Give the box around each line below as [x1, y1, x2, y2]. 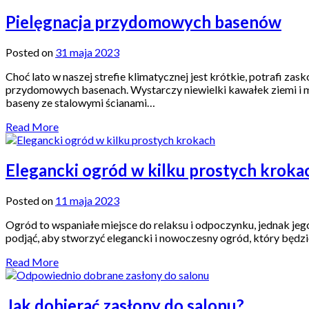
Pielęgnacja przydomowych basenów [6, 12, 281, 32]
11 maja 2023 [55, 194, 119, 208]
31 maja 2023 [55, 46, 119, 59]
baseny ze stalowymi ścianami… [6, 96, 155, 110]
